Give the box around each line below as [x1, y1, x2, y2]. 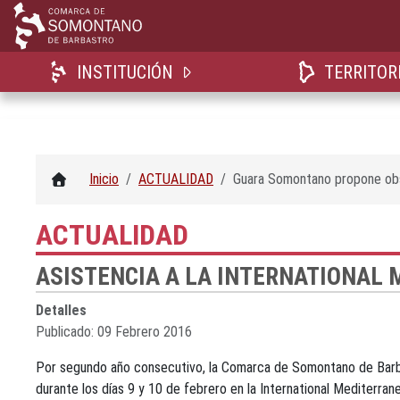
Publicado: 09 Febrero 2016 [36, 323, 192, 340]
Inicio [89, 171, 119, 187]
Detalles [36, 302, 87, 319]
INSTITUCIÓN [77, 62, 174, 83]
